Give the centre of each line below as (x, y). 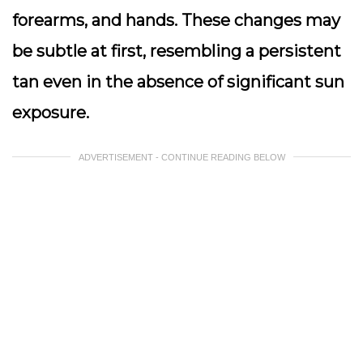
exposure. (51, 113)
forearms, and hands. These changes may (176, 20)
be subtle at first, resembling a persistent (177, 51)
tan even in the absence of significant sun (178, 82)
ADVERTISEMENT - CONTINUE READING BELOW (181, 157)
